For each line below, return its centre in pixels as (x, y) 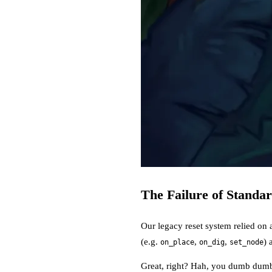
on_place (177, 242)
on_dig (212, 242)
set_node (246, 242)
